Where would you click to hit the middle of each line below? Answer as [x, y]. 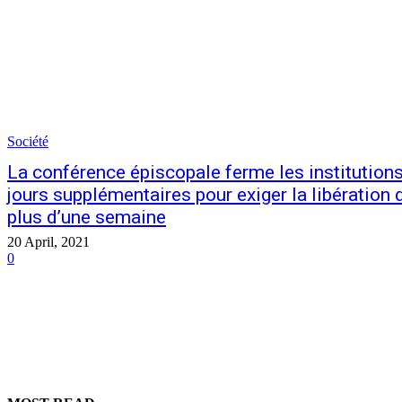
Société [28, 142]
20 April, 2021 [48, 242]
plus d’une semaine [87, 218]
